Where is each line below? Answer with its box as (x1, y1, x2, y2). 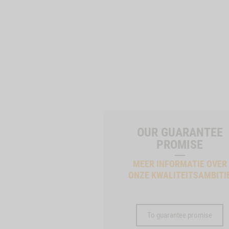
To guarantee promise (147, 211, 213, 220)
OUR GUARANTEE (136, 125, 223, 140)
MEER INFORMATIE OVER (132, 158, 227, 169)
